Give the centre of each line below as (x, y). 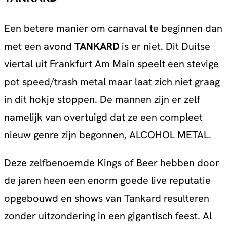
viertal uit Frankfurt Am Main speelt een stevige (111, 64)
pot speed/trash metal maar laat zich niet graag (112, 81)
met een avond (39, 46)
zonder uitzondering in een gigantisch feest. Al (108, 216)
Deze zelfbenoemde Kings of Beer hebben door (112, 162)
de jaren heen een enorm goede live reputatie (107, 180)
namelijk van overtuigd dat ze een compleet (103, 117)
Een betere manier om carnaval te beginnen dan (113, 28)
